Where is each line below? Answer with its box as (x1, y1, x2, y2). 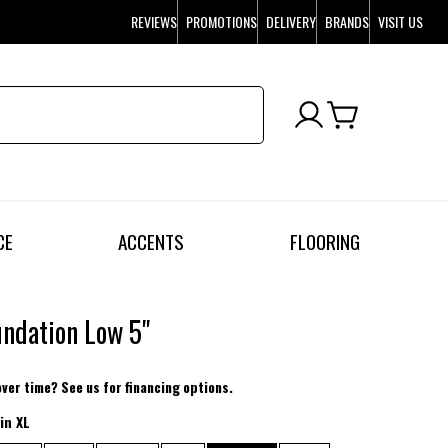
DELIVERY (266, 11, 317, 32)
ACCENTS (118, 227, 185, 257)
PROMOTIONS (186, 11, 258, 32)
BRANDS (325, 11, 370, 32)
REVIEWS (131, 11, 178, 32)
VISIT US (378, 11, 424, 32)
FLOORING (289, 227, 360, 257)
